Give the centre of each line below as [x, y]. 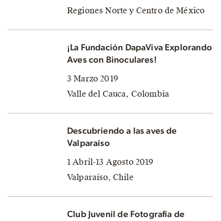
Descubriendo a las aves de [122, 131]
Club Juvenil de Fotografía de [126, 214]
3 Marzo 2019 [93, 78]
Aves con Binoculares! [112, 60]
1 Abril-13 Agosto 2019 [110, 162]
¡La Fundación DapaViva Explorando [140, 48]
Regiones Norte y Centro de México [136, 10]
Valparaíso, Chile [100, 177]
